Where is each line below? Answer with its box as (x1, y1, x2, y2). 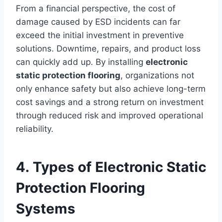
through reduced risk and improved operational (16, 111, 203, 121)
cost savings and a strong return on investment (16, 97, 204, 108)
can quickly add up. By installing (16, 57, 146, 67)
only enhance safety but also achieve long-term (16, 84, 206, 94)
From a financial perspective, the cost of (16, 3, 175, 14)
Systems (16, 200, 75, 218)
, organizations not (120, 70, 194, 81)
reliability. (16, 124, 54, 134)
